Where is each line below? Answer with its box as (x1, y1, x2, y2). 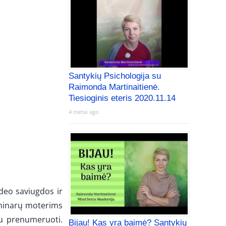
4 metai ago (69, 108, 99, 116)
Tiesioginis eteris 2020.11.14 (69, 93, 176, 103)
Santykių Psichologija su (69, 71, 161, 81)
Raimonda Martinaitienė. (69, 82, 160, 92)
